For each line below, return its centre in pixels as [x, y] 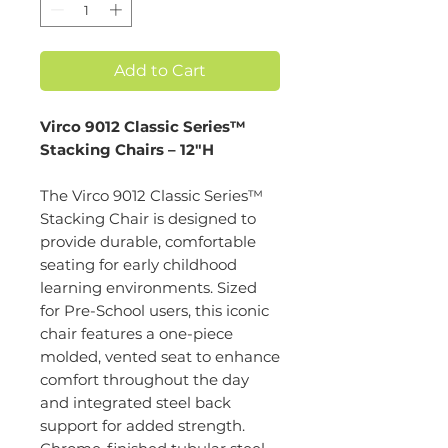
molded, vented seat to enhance [160, 357]
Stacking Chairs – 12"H [127, 150]
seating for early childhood [138, 265]
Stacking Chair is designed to [148, 219]
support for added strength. [142, 426]
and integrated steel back [135, 403]
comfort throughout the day [144, 380]
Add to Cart [160, 71]
